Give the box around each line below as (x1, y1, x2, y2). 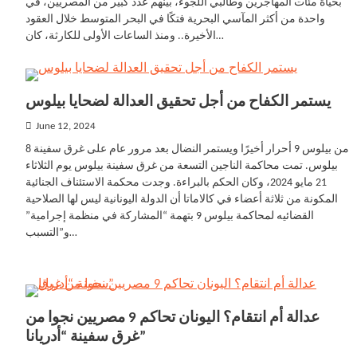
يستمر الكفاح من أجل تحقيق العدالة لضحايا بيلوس (25, 95, 331, 110)
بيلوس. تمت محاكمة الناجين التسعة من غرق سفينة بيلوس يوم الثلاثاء (25, 160, 338, 172)
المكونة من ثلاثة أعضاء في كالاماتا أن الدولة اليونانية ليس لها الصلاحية (25, 194, 338, 206)
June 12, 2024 (36, 122, 96, 131)
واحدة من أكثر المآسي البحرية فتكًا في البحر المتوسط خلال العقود (25, 14, 325, 25)
